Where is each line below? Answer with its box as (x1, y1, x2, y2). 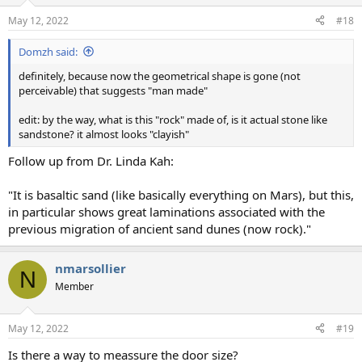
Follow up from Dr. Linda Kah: (8, 153, 174, 170)
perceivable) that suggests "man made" (19, 82, 208, 98)
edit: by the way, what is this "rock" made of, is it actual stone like (19, 112, 327, 127)
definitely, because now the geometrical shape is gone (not (19, 68, 301, 83)
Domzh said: (19, 44, 78, 59)
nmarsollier (55, 260, 126, 277)
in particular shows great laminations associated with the (8, 204, 325, 221)
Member (55, 280, 94, 294)
